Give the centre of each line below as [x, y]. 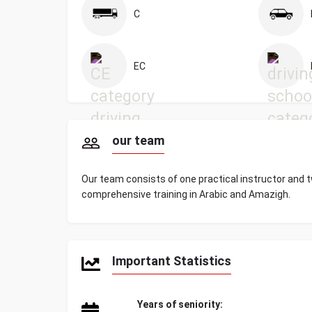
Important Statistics [172, 261]
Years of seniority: [180, 304]
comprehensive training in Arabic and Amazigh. [186, 194]
